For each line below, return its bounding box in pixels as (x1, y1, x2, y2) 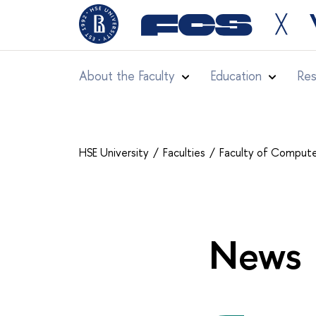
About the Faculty (79, 67, 175, 85)
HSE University (79, 145, 152, 160)
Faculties (163, 145, 208, 160)
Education (210, 67, 262, 85)
